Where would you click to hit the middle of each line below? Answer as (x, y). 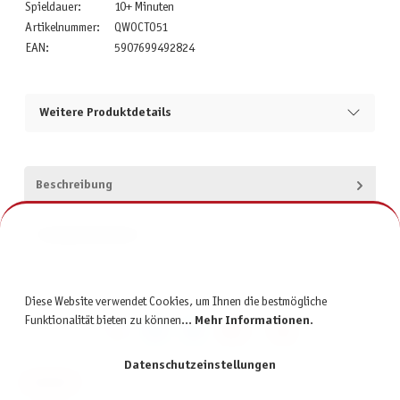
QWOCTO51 (141, 28)
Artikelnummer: (62, 28)
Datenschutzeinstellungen (200, 366)
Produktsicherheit (86, 236)
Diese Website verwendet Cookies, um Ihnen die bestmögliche (175, 302)
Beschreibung (74, 186)
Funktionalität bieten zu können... (109, 321)
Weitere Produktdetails (105, 112)
